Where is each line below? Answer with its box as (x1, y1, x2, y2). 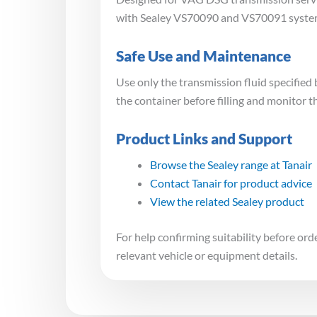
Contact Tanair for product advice (150, 175, 312, 190)
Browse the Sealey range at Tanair (150, 157, 312, 171)
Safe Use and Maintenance (116, 46, 291, 64)
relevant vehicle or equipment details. (116, 248, 297, 262)
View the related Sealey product (150, 194, 304, 208)
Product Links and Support (116, 129, 292, 147)
